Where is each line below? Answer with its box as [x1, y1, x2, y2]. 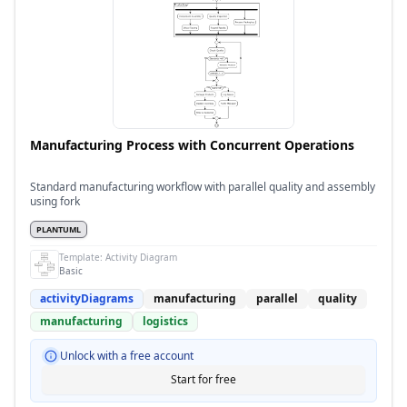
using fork [30, 194, 80, 209]
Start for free [171, 372, 236, 387]
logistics [143, 313, 188, 329]
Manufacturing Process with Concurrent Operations [30, 136, 354, 154]
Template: [59, 251, 105, 263]
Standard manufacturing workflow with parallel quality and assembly [30, 179, 375, 194]
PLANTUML [36, 223, 81, 235]
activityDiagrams [40, 291, 134, 306]
